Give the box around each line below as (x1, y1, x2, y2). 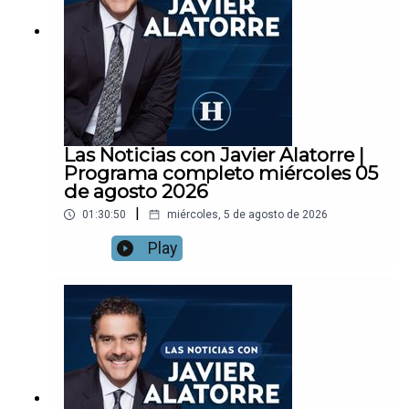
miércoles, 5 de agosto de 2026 (167, 208, 328, 222)
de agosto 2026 (64, 180, 208, 204)
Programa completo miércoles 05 (64, 162, 378, 185)
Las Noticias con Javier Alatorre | (64, 143, 364, 167)
